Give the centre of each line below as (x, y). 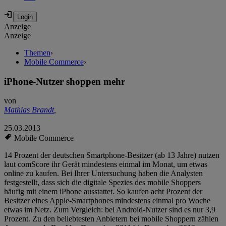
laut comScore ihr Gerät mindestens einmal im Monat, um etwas (106, 164)
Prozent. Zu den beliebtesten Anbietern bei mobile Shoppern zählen (111, 219)
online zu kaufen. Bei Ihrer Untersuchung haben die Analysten (103, 174)
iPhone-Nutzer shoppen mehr (65, 81)
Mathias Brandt (29, 110)
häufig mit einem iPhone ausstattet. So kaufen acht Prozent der (103, 192)
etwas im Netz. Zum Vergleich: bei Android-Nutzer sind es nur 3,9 (110, 210)
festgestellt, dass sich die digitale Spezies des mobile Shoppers (102, 183)
